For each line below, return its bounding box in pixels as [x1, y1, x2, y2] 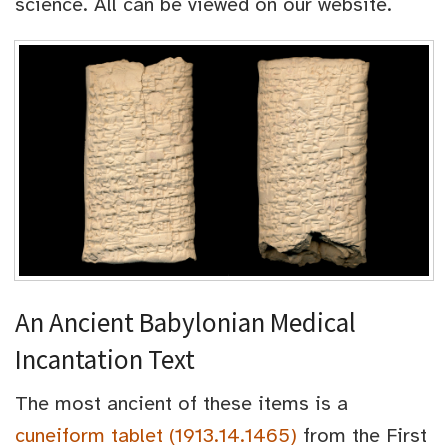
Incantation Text [15, 342, 195, 377]
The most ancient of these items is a [15, 391, 348, 417]
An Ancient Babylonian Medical [15, 305, 356, 340]
